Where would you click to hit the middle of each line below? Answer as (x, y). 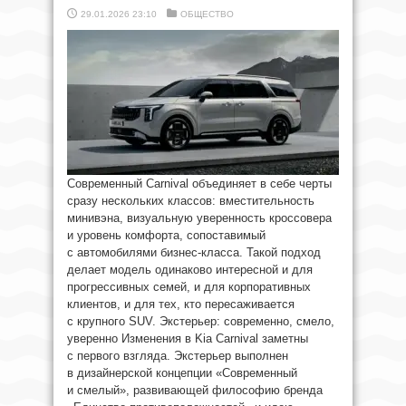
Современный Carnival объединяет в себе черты (199, 184)
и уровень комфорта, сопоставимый (166, 235)
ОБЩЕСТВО (207, 14)
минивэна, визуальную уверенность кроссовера (199, 218)
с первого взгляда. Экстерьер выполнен (178, 356)
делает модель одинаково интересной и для (190, 270)
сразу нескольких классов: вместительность (191, 201)
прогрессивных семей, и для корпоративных (189, 287)
